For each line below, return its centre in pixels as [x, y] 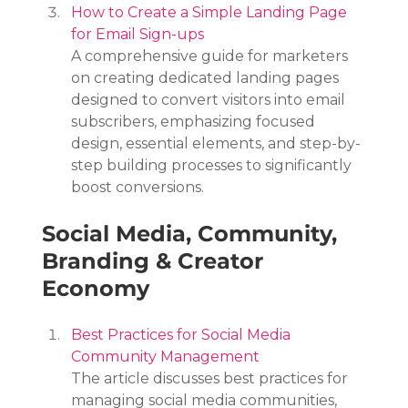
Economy [96, 288]
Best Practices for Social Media [183, 334]
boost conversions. [138, 187]
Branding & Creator [156, 260]
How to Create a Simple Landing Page [211, 12]
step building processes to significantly [214, 165]
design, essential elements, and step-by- [216, 143]
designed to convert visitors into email [210, 99]
